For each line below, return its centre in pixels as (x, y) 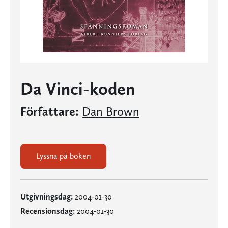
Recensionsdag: (48, 211)
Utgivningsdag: (47, 197)
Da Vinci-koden (78, 89)
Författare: (50, 111)
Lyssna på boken (63, 156)
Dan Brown (111, 111)
